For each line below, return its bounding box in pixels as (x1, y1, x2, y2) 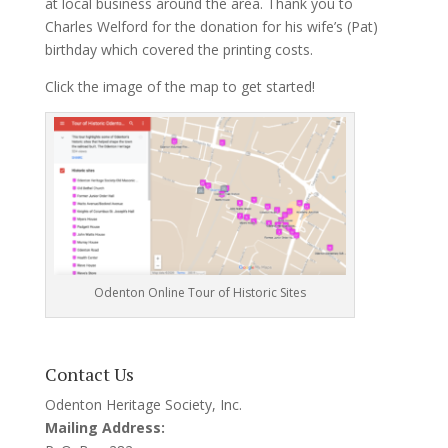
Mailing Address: (44, 417, 165, 437)
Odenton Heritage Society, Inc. (44, 394, 242, 414)
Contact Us (44, 361, 134, 386)
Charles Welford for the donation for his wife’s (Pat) (44, 17, 378, 36)
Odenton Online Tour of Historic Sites (93, 283, 306, 301)
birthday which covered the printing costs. (44, 40, 313, 59)
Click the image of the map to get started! (44, 77, 315, 96)
